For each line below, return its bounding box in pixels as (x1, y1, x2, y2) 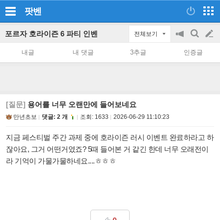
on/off (176, 58, 193, 67)
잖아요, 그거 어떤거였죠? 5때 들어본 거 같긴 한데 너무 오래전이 (6, 145, 209, 153)
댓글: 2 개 (42, 113, 68, 120)
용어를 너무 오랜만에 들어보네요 (26, 100, 137, 109)
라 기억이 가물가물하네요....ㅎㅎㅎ (6, 157, 116, 165)
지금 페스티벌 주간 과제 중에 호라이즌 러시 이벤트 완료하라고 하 (6, 133, 214, 141)
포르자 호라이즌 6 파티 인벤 (5, 29, 98, 38)
